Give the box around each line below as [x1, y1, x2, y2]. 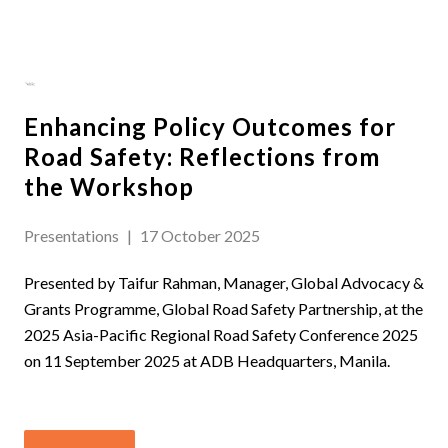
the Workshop [24, 172, 194, 202]
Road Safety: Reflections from [24, 142, 380, 172]
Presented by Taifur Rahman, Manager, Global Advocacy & [24, 273, 424, 293]
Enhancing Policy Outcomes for [24, 112, 396, 142]
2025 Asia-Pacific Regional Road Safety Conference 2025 [24, 325, 418, 345]
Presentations [24, 226, 119, 246]
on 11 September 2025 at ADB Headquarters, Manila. [24, 351, 390, 371]
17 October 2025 [140, 226, 260, 246]
